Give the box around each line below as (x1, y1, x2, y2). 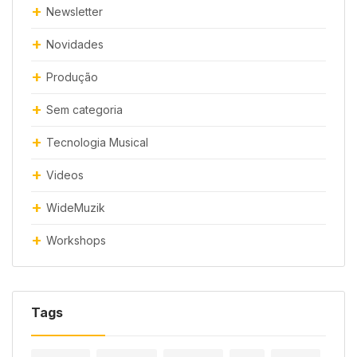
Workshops (46, 233, 106, 247)
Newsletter (46, 4, 103, 18)
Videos (46, 167, 84, 182)
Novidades (46, 37, 104, 51)
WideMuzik (46, 200, 105, 214)
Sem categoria (46, 102, 123, 116)
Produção (46, 69, 98, 84)
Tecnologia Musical (46, 135, 148, 149)
